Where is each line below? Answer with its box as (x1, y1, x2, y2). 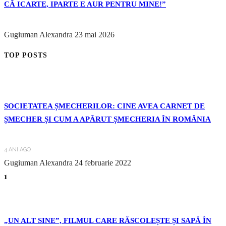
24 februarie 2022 (75, 158, 131, 167)
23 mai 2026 (75, 30, 115, 39)
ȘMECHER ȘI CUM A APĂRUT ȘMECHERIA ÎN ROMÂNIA (4, 115, 211, 124)
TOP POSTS (4, 51, 47, 60)
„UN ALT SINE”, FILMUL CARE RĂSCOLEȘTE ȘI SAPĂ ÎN (4, 216, 211, 224)
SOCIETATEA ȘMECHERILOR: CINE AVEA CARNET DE (4, 102, 205, 110)
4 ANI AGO (4, 146, 31, 153)
